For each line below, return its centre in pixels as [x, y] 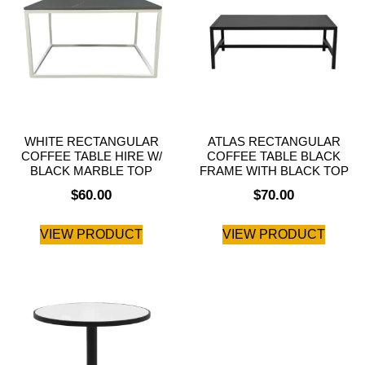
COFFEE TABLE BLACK [274, 156]
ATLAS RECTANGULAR [274, 142]
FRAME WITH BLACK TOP [274, 171]
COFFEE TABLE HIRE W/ [91, 156]
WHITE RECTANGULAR [91, 142]
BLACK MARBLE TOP [91, 171]
